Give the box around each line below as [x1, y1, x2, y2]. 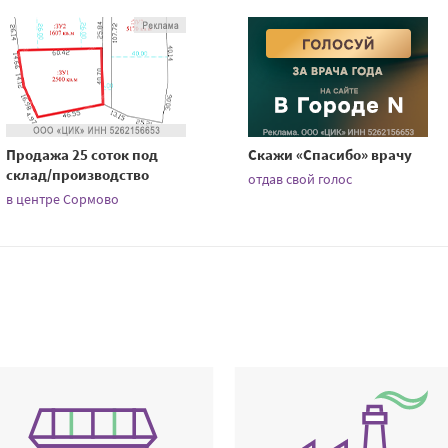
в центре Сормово [6, 189, 120, 208]
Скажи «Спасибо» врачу [248, 144, 413, 164]
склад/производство [6, 164, 150, 184]
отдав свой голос [248, 169, 353, 188]
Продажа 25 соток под [6, 144, 159, 164]
